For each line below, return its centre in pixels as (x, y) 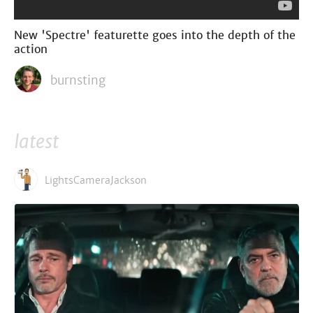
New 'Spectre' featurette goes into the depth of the (155, 35)
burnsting (78, 80)
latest (36, 142)
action (31, 49)
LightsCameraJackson (96, 180)
